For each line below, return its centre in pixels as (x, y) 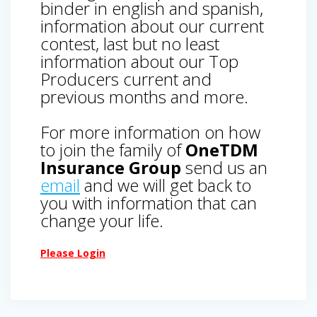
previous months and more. (144, 96)
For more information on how (150, 132)
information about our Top (139, 61)
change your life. (102, 220)
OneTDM (222, 149)
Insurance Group (111, 167)
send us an (224, 167)
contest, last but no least (130, 43)
